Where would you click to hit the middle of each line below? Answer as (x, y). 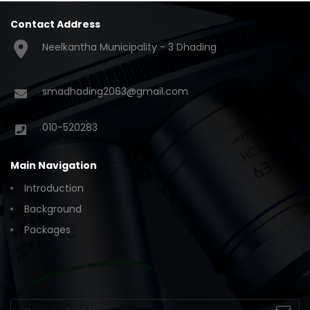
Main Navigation (54, 165)
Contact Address (55, 24)
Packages (47, 229)
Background (53, 209)
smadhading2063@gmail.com (115, 91)
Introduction (54, 188)
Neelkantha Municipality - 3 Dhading (129, 47)
